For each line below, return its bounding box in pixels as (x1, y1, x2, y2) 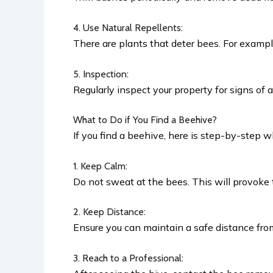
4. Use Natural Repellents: (73, 22, 188, 34)
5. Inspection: (73, 68, 133, 80)
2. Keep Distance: (73, 206, 151, 218)
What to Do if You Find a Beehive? (73, 114, 219, 126)
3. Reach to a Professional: (73, 252, 188, 264)
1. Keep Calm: (73, 160, 132, 172)
